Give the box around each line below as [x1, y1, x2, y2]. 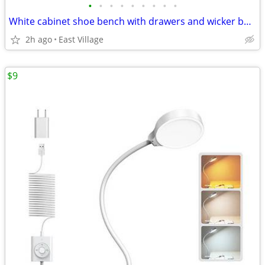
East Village [59, 34, 104, 45]
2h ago [25, 34, 52, 45]
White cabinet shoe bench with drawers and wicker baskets [244, 15, 251, 28]
